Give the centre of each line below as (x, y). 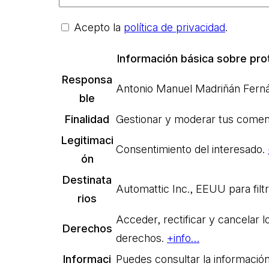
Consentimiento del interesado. (192, 149)
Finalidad (87, 119)
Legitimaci (87, 140)
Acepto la (99, 27)
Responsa (87, 79)
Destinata (87, 180)
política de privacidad (174, 27)
